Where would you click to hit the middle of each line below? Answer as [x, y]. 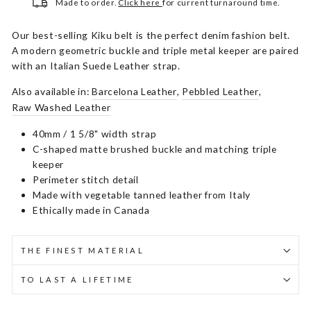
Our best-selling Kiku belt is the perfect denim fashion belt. [151, 35]
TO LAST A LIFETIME [77, 279]
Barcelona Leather [134, 91]
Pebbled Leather [220, 91]
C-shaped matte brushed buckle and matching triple [155, 149]
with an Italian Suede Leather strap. [96, 66]
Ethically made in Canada [91, 210]
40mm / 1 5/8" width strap [95, 134]
